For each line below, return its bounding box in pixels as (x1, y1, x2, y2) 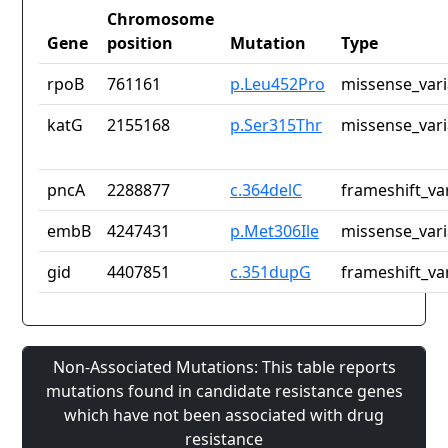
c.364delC (230, 179, 302, 202)
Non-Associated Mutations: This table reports (52, 356, 396, 379)
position (107, 32, 173, 55)
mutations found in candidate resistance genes (45, 380, 403, 403)
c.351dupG (230, 261, 311, 284)
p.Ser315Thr (230, 114, 322, 137)
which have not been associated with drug (64, 404, 384, 427)
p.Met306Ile (230, 220, 319, 243)
